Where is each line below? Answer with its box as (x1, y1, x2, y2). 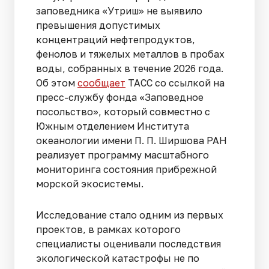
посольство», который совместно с (36, 106, 210, 118)
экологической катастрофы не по (36, 252, 199, 265)
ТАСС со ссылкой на (125, 77, 225, 89)
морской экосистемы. (36, 178, 144, 190)
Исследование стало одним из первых (36, 209, 223, 222)
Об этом (36, 77, 77, 89)
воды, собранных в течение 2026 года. (36, 62, 223, 75)
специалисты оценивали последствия (36, 238, 221, 250)
